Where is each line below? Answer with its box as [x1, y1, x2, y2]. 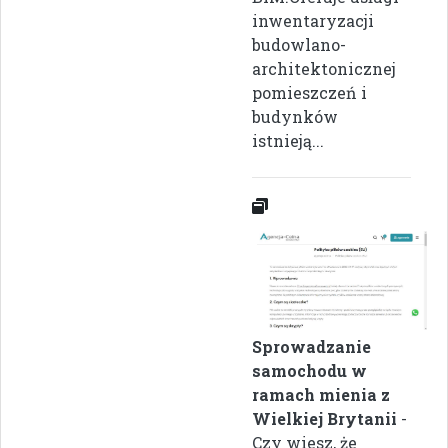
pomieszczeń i [252, 81, 367, 103]
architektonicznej [252, 57, 396, 79]
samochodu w [252, 360, 367, 382]
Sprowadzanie [252, 336, 371, 358]
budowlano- [252, 33, 346, 55]
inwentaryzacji [252, 9, 374, 31]
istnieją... [252, 129, 324, 151]
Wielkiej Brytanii [252, 408, 397, 430]
